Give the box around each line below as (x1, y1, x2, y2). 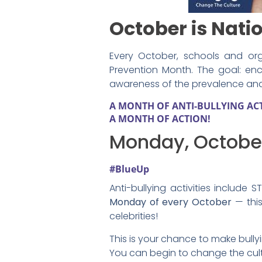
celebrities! (109, 209, 158, 223)
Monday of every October (109, 195, 232, 209)
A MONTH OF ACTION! (109, 112, 211, 126)
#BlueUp (109, 163, 149, 176)
